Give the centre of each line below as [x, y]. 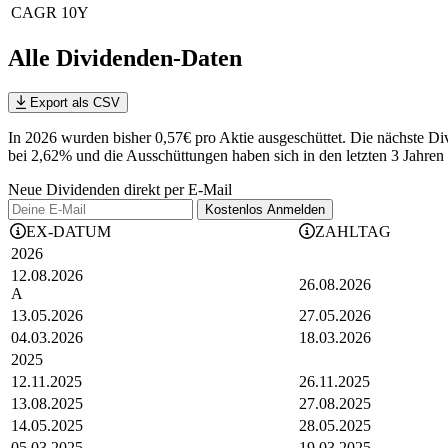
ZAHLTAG [353, 232]
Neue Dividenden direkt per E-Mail [120, 190]
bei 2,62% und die [65, 156]
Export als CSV [72, 103]
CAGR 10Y [50, 13]
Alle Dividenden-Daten [125, 58]
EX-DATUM [68, 232]
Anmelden [296, 210]
